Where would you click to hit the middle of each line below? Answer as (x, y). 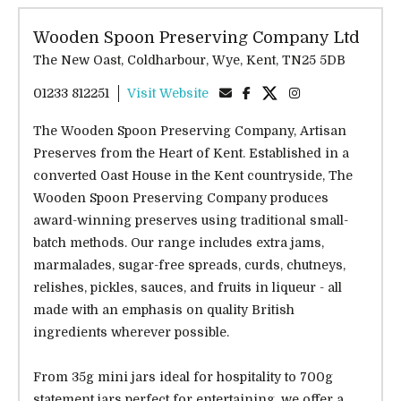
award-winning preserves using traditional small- (191, 221)
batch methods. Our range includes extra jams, (179, 243)
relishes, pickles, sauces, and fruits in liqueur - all (188, 288)
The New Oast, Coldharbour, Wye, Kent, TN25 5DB (314, 60)
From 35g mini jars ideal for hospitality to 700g (183, 377)
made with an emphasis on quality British (164, 310)
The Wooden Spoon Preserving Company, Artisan (190, 131)
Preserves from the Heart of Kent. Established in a (191, 154)
